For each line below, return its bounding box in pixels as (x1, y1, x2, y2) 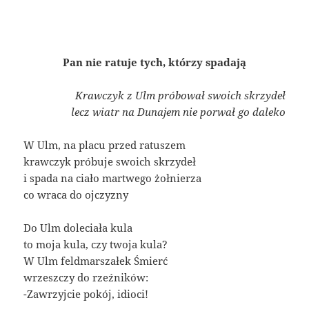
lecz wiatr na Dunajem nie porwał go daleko (70, 105, 286, 119)
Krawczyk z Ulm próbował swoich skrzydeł (74, 88, 286, 103)
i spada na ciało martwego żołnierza (23, 171, 202, 186)
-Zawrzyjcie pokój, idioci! (23, 287, 149, 301)
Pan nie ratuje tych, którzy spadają (63, 55, 246, 70)
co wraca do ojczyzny (23, 188, 129, 202)
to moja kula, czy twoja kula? (23, 237, 168, 252)
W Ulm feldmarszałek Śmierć (23, 254, 168, 268)
